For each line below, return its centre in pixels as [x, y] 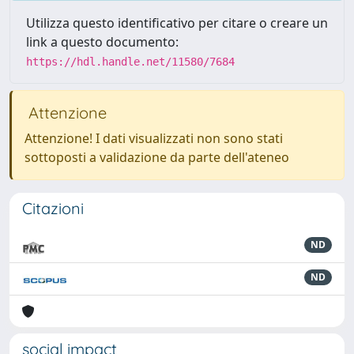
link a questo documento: [102, 42]
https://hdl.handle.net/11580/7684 [130, 62]
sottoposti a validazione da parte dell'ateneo [157, 157]
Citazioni [53, 208]
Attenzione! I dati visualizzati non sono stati [154, 138]
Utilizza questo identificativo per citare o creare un [177, 23]
